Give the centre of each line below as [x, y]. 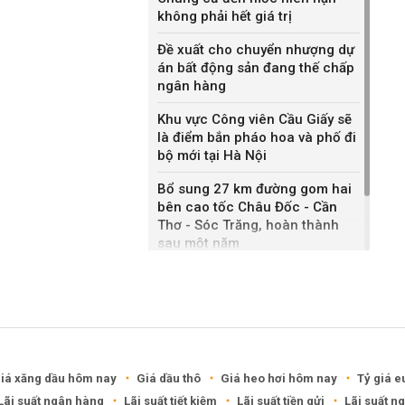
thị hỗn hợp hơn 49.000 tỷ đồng [257, 294]
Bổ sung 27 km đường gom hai [254, 188]
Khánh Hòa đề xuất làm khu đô [254, 276]
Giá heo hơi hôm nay [279, 378]
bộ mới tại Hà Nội [212, 155]
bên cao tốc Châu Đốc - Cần [247, 207]
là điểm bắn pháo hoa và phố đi [257, 137]
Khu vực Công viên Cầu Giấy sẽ [254, 119]
